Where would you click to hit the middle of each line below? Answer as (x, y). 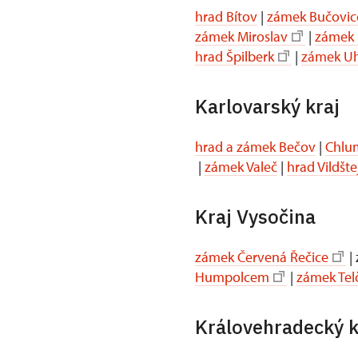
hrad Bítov (226, 16)
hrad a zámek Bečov (255, 146)
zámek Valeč (241, 166)
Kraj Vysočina (255, 216)
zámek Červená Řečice (262, 257)
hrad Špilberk (235, 56)
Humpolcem (232, 276)
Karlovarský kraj (267, 106)
